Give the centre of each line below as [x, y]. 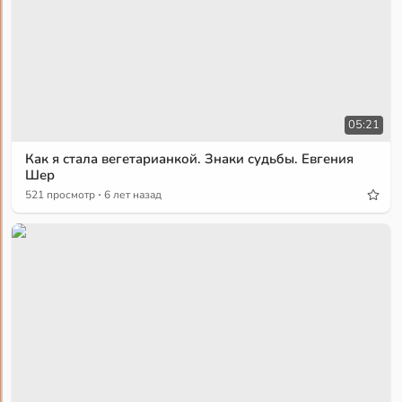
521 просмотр [61, 194]
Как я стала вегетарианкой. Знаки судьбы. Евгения [190, 158]
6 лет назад [133, 194]
